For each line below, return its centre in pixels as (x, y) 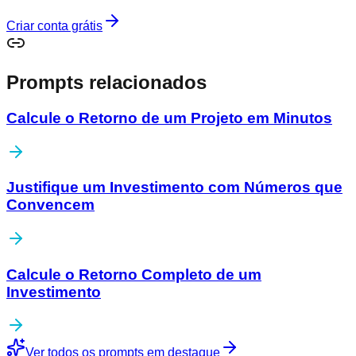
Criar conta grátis (54, 25)
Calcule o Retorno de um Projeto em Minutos (169, 118)
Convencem (50, 205)
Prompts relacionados (106, 82)
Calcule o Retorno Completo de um (134, 274)
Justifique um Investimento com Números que (174, 188)
